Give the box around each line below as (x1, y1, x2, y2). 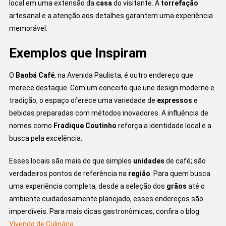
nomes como (9, 121, 53, 130)
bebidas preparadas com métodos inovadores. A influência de (9, 108, 208, 117)
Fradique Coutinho (53, 121, 117, 130)
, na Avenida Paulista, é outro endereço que (54, 71, 193, 79)
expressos (156, 96, 192, 104)
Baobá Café (15, 71, 54, 79)
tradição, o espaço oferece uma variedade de (9, 96, 157, 104)
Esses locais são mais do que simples (9, 156, 133, 165)
